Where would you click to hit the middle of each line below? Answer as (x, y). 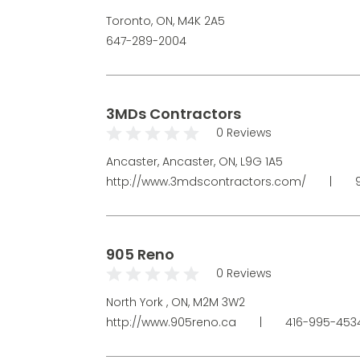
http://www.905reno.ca (173, 322)
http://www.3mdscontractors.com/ (208, 181)
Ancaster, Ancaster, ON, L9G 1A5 (194, 161)
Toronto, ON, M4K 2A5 (166, 20)
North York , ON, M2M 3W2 (176, 302)
